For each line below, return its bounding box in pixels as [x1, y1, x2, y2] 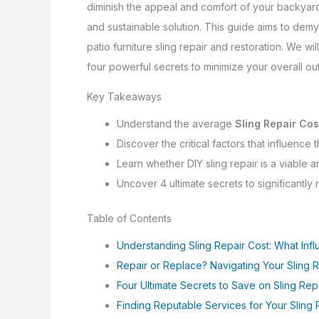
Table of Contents [87, 212, 172, 225]
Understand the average [117, 117, 235, 130]
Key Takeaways [87, 90, 162, 103]
